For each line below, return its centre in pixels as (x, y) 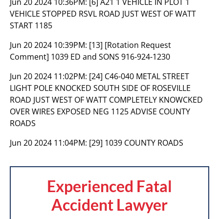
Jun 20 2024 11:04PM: (49, 143)
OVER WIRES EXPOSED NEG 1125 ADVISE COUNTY (100, 111)
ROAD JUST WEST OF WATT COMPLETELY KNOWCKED (106, 100)
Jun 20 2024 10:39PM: (49, 45)
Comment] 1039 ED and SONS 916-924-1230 (90, 57)
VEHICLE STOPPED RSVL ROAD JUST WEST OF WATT (103, 14)
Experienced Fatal (109, 186)
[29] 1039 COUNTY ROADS (136, 143)
